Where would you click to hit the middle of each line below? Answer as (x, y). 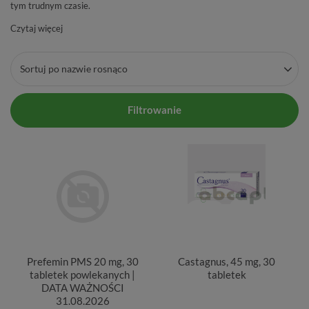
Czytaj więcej (37, 28)
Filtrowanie (154, 110)
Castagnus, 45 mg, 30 (227, 261)
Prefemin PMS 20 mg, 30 (82, 261)
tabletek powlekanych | (82, 274)
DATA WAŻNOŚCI (82, 287)
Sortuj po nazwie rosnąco (74, 69)
